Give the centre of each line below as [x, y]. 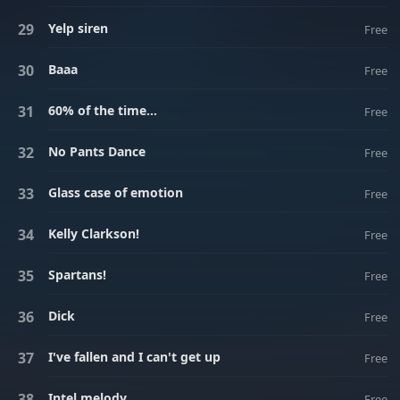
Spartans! [77, 275]
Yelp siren [78, 28]
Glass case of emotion [116, 192]
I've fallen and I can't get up [134, 357]
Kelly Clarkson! [94, 233]
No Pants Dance [97, 151]
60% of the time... [103, 110]
